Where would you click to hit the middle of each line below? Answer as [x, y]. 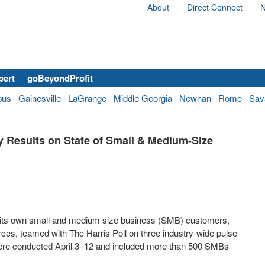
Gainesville [40, 98]
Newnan [195, 98]
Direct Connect [215, 7]
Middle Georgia [143, 98]
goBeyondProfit [60, 78]
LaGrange [87, 98]
